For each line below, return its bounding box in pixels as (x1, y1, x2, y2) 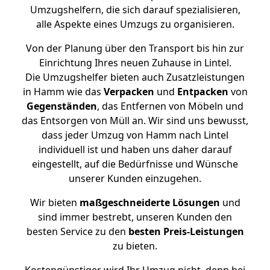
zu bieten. (113, 239, 157, 253)
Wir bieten (30, 196, 80, 209)
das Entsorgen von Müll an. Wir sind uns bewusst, (22, 114, 248, 127)
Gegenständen (27, 99, 97, 113)
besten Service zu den (26, 225, 128, 238)
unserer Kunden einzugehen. (69, 172, 201, 185)
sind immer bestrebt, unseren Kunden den (38, 210, 232, 224)
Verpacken (103, 85, 154, 98)
